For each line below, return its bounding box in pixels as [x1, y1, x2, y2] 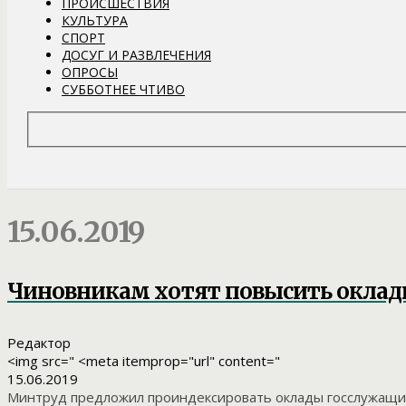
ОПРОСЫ [62, 63, 118, 81]
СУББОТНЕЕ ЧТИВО [62, 80, 185, 98]
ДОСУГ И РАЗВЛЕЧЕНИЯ [62, 45, 211, 63]
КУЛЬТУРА [62, 11, 128, 29]
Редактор [7, 333, 71, 352]
